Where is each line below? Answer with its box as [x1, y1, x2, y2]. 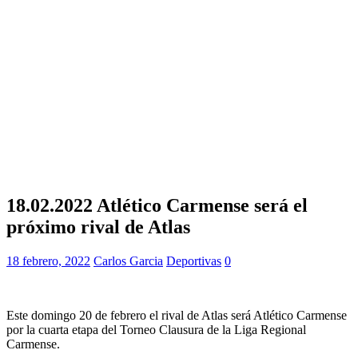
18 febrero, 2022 [6, 253, 90, 268]
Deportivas [166, 253, 221, 268]
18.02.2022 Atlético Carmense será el [6, 194, 308, 216]
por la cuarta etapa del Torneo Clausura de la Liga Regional [6, 322, 306, 336]
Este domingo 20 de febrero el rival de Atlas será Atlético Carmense [6, 308, 347, 322]
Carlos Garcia [93, 253, 163, 268]
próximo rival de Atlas [6, 216, 190, 237]
